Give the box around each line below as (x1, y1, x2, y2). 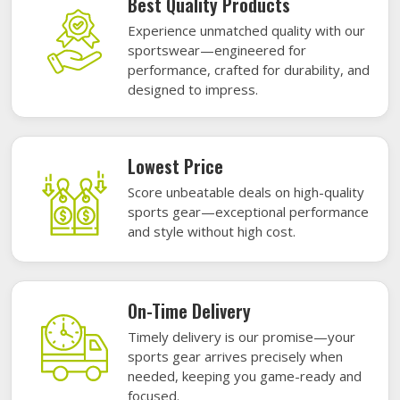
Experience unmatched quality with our (128, 21, 365, 39)
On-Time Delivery (128, 296, 251, 324)
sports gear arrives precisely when (128, 346, 343, 365)
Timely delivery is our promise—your (128, 327, 355, 346)
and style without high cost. (128, 221, 296, 240)
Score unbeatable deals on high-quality (128, 182, 364, 201)
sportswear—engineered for (128, 40, 306, 59)
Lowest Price (128, 152, 223, 179)
